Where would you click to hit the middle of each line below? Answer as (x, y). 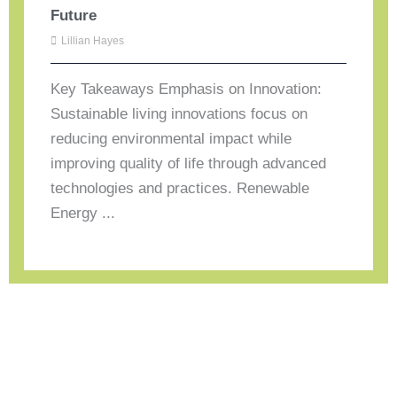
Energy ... (83, 213)
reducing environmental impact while (171, 138)
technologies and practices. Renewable (180, 188)
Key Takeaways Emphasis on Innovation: (187, 89)
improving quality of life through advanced (189, 163)
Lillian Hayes (93, 40)
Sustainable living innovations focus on (179, 113)
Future (74, 15)
